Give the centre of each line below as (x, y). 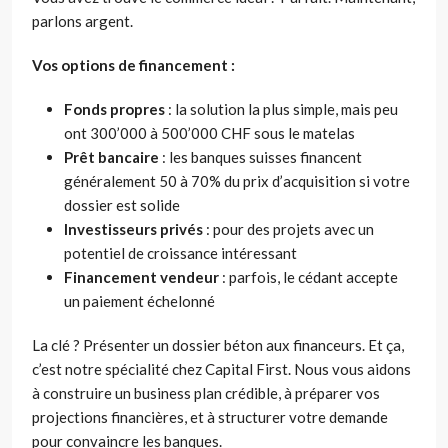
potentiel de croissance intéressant (180, 253)
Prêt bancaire (111, 157)
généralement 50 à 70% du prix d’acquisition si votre (237, 181)
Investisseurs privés (133, 229)
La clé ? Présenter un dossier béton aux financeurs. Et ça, (218, 345)
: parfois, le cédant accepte (308, 277)
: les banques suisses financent (260, 157)
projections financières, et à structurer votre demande (210, 417)
